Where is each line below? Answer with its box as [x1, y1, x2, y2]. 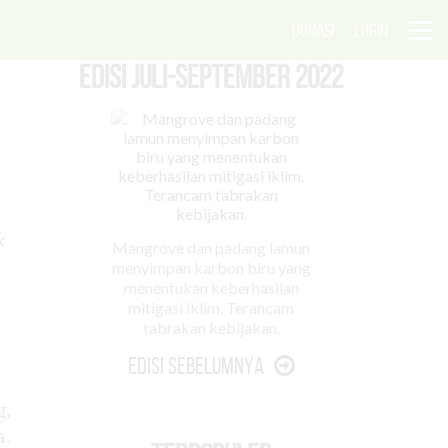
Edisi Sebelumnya [127, 353, 264, 379]
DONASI [292, 19, 334, 41]
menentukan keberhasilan [123, 278, 299, 297]
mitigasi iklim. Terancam [128, 298, 294, 317]
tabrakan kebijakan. [142, 318, 280, 337]
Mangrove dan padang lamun [112, 238, 310, 257]
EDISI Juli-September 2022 [79, 60, 343, 94]
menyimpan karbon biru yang [111, 258, 311, 277]
